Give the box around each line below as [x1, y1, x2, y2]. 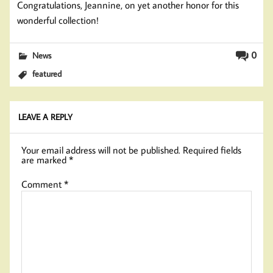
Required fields [183, 144, 242, 157]
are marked [21, 154, 69, 166]
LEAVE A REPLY [18, 111, 73, 123]
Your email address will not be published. [21, 144, 181, 157]
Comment [21, 178, 65, 191]
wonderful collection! [17, 13, 99, 26]
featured [32, 68, 62, 80]
